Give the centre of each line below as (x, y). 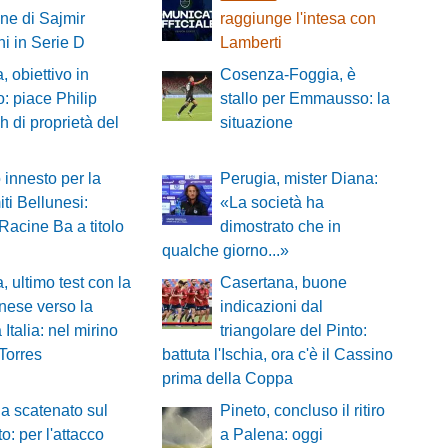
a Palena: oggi (271, 435)
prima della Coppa (227, 379)
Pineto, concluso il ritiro (302, 411)
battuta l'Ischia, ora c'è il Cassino (277, 355)
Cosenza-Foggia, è (287, 75)
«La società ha (271, 203)
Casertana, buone (283, 283)
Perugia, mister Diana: (298, 179)
